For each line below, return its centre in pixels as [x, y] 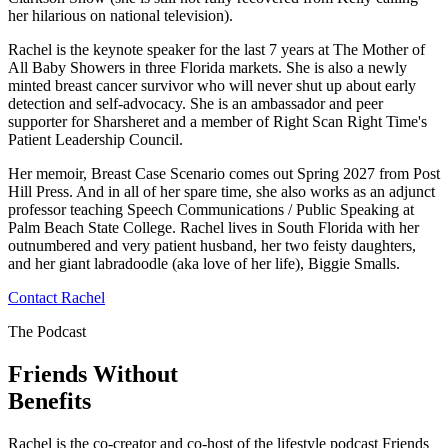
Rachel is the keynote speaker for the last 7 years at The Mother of [216, 49]
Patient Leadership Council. [95, 139]
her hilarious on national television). [120, 15]
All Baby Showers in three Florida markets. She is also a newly [207, 67]
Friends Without [93, 373]
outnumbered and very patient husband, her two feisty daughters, [212, 245]
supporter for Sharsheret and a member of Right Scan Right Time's [217, 121]
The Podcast [47, 331]
